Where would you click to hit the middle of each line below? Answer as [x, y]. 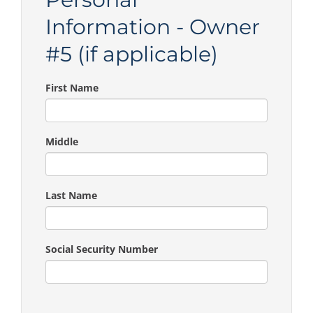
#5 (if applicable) [132, 54]
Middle [62, 141]
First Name [72, 87]
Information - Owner [153, 27]
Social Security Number [102, 249]
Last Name [71, 195]
